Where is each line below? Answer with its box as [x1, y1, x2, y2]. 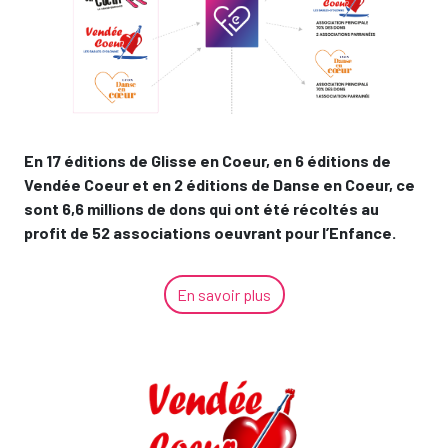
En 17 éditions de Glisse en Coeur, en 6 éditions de [24, 151, 391, 171]
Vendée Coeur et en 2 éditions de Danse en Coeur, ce [24, 175, 415, 195]
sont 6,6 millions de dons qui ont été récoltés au [24, 199, 379, 219]
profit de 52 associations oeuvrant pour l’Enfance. [24, 223, 396, 243]
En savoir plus [177, 284, 271, 304]
